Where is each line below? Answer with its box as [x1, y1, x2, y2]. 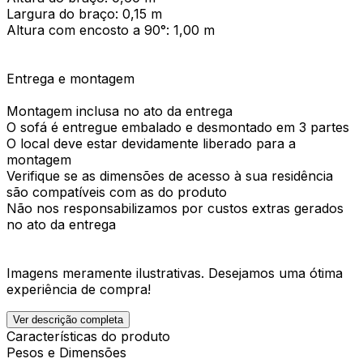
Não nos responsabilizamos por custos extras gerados [6, 199, 344, 216]
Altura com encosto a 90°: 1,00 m [6, 21, 215, 38]
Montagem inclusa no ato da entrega [6, 102, 233, 119]
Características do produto [6, 327, 170, 344]
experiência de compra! [6, 280, 151, 297]
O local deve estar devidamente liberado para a [6, 135, 296, 152]
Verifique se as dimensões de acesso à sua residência [6, 167, 333, 184]
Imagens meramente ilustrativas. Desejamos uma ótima [6, 264, 343, 281]
